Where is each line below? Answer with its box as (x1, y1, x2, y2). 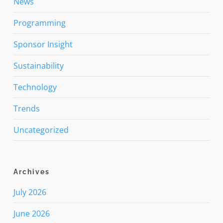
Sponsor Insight (13, 38, 73, 50)
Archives (13, 167, 50, 176)
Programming (13, 17, 66, 28)
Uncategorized (13, 124, 69, 135)
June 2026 (13, 208, 50, 219)
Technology (13, 81, 57, 93)
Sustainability (13, 60, 64, 71)
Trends (13, 103, 40, 114)
